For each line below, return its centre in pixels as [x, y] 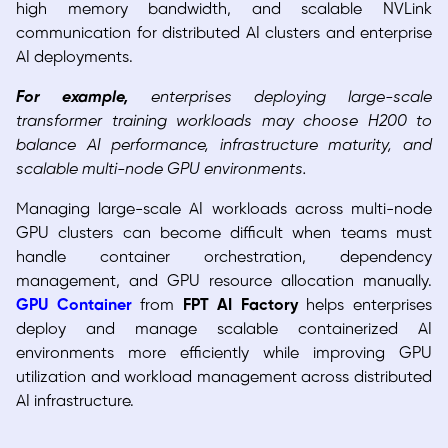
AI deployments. [74, 58]
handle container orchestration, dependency [224, 258]
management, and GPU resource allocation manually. [224, 282]
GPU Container [74, 306]
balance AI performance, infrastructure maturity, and [224, 146]
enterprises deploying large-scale [291, 98]
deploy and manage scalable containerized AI [224, 330]
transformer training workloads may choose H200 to [224, 122]
